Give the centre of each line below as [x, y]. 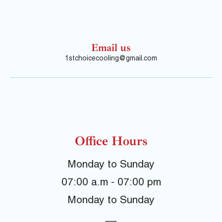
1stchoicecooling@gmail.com [111, 59]
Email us [111, 47]
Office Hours [111, 141]
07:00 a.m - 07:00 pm [111, 183]
